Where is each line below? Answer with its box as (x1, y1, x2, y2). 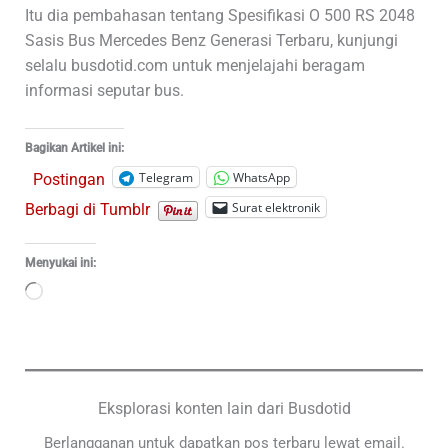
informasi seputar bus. (24, 80, 184, 100)
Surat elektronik (231, 198, 320, 216)
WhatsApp (232, 168, 290, 186)
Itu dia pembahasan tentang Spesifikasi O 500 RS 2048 (24, 5, 415, 25)
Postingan (32, 170, 105, 190)
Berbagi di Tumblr (24, 200, 150, 220)
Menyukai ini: (24, 256, 96, 271)
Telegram (138, 168, 193, 186)
